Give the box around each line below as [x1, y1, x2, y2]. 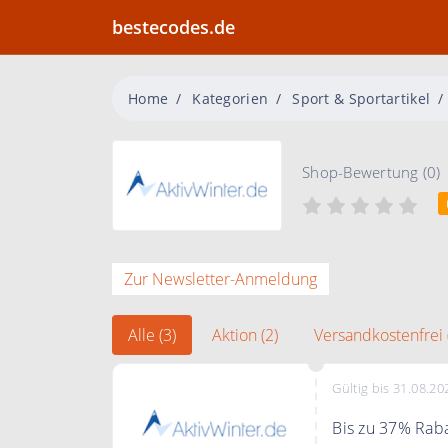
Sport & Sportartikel [292, 88, 431, 108]
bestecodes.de [112, 15, 235, 39]
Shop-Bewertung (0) [302, 162, 441, 182]
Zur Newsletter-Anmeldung [124, 268, 317, 290]
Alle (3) [128, 324, 176, 346]
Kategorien [192, 88, 269, 108]
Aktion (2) [212, 324, 278, 346]
